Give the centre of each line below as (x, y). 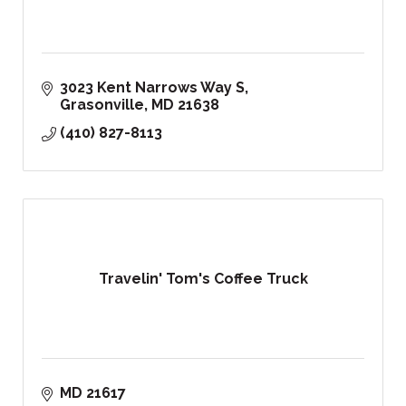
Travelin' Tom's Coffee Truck (203, 279)
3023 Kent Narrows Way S (152, 88)
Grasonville (102, 105)
